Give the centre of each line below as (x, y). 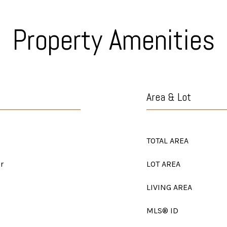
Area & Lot (169, 97)
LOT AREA (163, 164)
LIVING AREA (169, 187)
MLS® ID (162, 211)
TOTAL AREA (167, 141)
